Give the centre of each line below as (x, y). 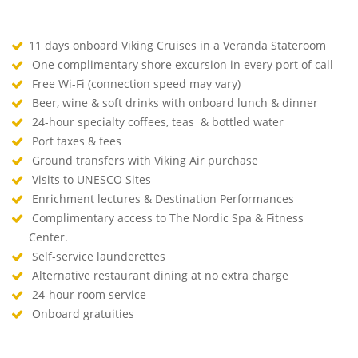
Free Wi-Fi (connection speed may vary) (136, 83)
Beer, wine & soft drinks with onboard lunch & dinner (175, 102)
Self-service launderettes (99, 256)
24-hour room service (89, 294)
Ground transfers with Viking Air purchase (145, 160)
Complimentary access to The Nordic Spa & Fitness (166, 217)
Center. (50, 237)
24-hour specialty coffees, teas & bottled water (158, 121)
